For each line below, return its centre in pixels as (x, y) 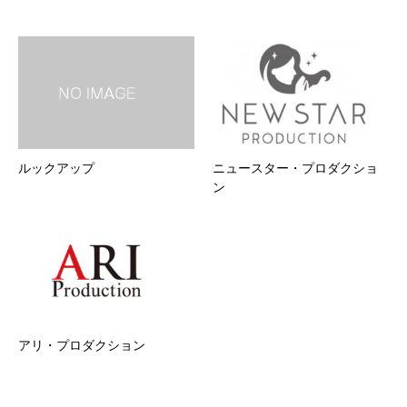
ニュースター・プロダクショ (295, 168)
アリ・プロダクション (82, 344)
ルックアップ (56, 168)
